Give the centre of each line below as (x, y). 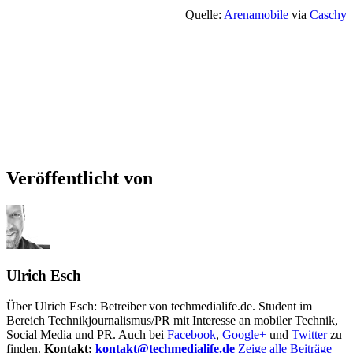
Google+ (244, 334)
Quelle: (204, 15)
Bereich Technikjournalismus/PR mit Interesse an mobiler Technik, (172, 320)
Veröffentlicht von (80, 178)
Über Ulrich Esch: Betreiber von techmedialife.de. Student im (159, 306)
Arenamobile (256, 15)
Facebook (191, 334)
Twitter (309, 334)
